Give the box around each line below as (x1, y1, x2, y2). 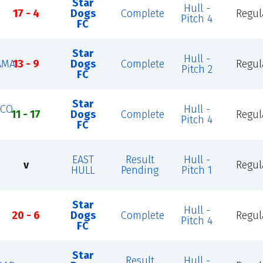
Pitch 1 (181, 164, 213, 177)
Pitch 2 (181, 63, 213, 76)
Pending (121, 164, 159, 177)
